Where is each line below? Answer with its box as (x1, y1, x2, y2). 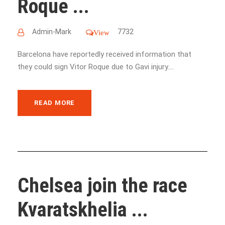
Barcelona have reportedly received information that (18, 49, 191, 59)
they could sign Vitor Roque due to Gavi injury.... (18, 62, 174, 71)
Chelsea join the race (18, 174, 187, 197)
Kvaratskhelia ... (18, 198, 148, 221)
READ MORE (34, 98, 75, 106)
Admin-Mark (32, 27, 71, 36)
